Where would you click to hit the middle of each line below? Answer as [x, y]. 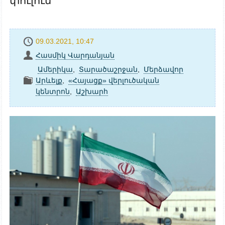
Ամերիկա [55, 69]
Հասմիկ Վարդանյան [75, 55]
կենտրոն [53, 91]
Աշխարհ [92, 91]
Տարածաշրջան [108, 69]
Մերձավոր [163, 69]
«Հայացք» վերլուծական [114, 80]
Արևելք [49, 80]
